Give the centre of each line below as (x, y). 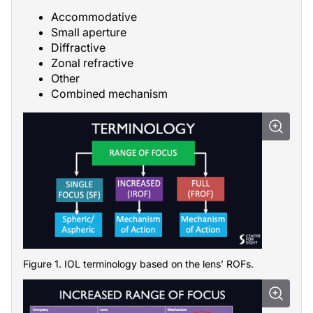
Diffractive (78, 48)
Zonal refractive (92, 63)
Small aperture (89, 32)
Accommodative (94, 17)
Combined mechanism (109, 94)
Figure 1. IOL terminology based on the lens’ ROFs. (138, 263)
